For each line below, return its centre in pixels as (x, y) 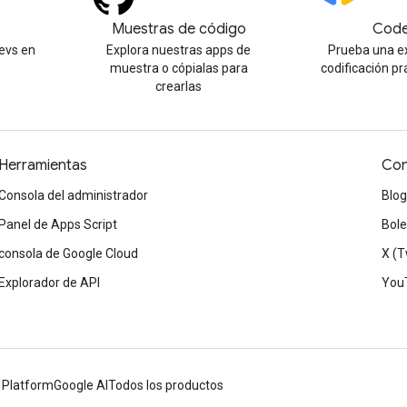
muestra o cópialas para (179, 68)
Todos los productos (166, 385)
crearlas (179, 86)
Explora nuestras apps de (179, 50)
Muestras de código (179, 29)
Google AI (81, 385)
